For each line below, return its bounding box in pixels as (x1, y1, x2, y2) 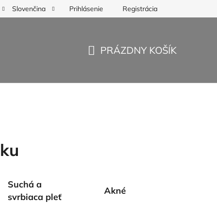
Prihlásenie (69, 4, 103, 13)
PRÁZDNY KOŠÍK (100, 44, 177, 56)
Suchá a (7, 178, 42, 190)
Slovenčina (12, 4, 47, 13)
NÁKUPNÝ (87, 55, 135, 67)
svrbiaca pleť (7, 191, 62, 202)
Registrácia (123, 4, 157, 13)
